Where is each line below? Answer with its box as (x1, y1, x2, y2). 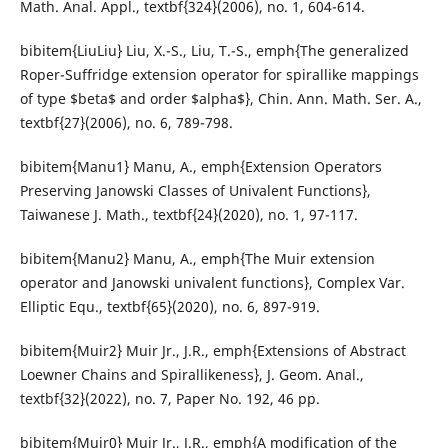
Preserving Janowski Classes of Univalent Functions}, (19, 181, 371, 201)
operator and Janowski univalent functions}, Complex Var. (19, 273, 405, 293)
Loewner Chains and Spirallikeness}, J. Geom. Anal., (19, 365, 364, 385)
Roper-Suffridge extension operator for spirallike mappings (19, 65, 419, 85)
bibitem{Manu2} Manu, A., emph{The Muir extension (19, 249, 375, 269)
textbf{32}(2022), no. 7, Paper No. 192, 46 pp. (19, 389, 320, 409)
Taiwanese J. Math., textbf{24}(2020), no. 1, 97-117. (19, 205, 358, 225)
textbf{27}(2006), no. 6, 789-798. (19, 113, 233, 133)
